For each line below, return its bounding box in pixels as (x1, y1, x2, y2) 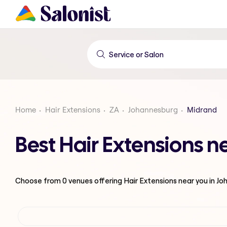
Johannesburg (128, 105, 178, 115)
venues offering (67, 175, 124, 185)
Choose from (15, 175, 62, 185)
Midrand (187, 105, 217, 115)
